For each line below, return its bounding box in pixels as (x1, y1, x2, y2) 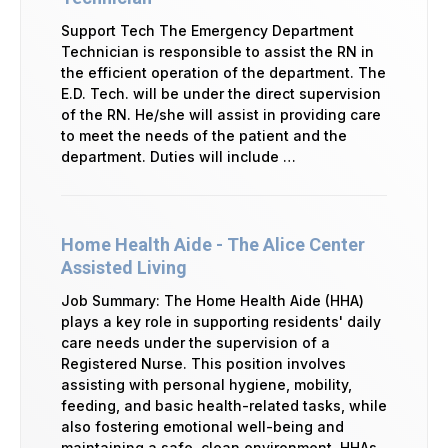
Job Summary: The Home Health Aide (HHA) (61, 291, 364, 309)
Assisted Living (61, 256, 187, 278)
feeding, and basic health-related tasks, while (61, 396, 387, 414)
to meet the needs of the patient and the (61, 126, 347, 144)
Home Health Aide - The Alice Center (61, 233, 365, 255)
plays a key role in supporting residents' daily (61, 312, 381, 330)
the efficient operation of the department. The (61, 63, 386, 81)
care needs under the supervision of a (61, 333, 330, 351)
